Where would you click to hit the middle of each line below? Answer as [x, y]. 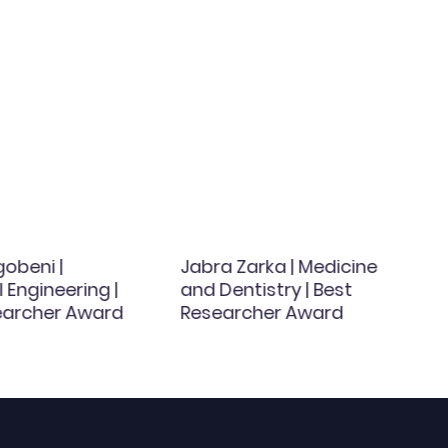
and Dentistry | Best [266, 290]
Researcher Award [262, 313]
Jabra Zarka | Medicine [279, 267]
